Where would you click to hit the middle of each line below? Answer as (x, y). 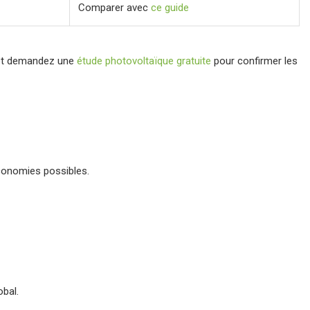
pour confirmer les (254, 61)
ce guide (170, 8)
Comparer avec (115, 8)
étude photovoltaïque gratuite (144, 61)
